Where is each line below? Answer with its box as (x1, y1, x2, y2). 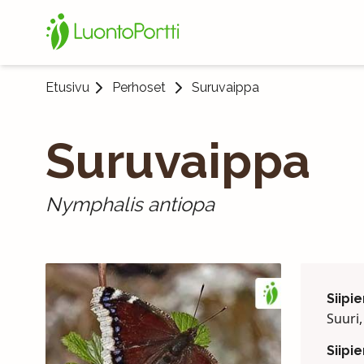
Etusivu (45, 80, 89, 95)
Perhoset (112, 80, 166, 95)
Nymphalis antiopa (45, 193, 214, 216)
